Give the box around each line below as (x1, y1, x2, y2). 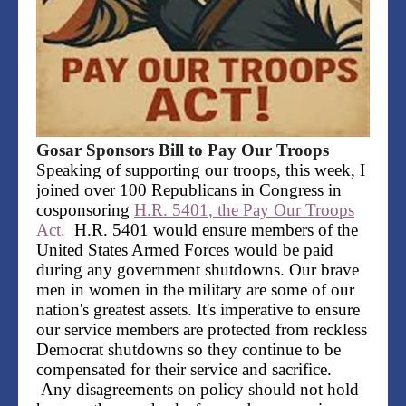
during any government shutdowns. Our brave (36, 260, 359, 280)
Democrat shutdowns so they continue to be (36, 340, 341, 360)
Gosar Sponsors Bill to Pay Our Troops (36, 140, 329, 160)
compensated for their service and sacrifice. (36, 360, 332, 380)
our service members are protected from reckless (36, 320, 367, 340)
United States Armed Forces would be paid (36, 240, 333, 260)
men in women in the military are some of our (36, 280, 354, 300)
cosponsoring (36, 200, 134, 220)
